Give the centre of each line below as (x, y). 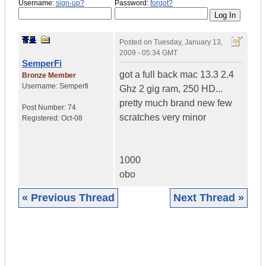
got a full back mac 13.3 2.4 (177, 75)
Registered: (42, 118)
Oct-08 (72, 118)
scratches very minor (163, 118)
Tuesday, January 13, (188, 42)
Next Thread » (209, 198)
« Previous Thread (68, 198)
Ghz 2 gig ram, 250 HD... (171, 89)
